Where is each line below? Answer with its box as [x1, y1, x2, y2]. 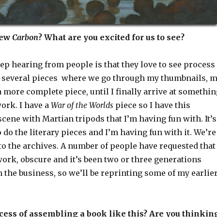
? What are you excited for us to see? [38, 32, 185, 42]
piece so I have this [113, 100, 190, 110]
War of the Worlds [50, 100, 113, 110]
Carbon [12, 32, 38, 42]
